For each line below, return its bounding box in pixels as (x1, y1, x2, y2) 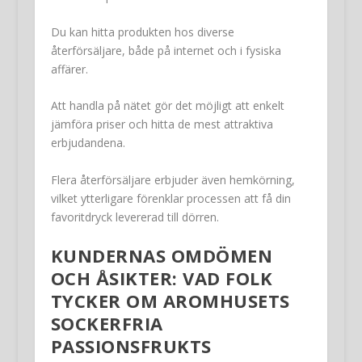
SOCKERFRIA (50, 311, 163, 336)
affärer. (50, 61, 88, 77)
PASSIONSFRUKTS (50, 334, 212, 359)
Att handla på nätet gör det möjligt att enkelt (50, 98, 284, 114)
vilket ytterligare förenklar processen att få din (50, 190, 291, 206)
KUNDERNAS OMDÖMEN (50, 243, 273, 268)
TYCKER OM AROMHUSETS (50, 288, 290, 314)
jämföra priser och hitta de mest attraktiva (50, 116, 273, 133)
